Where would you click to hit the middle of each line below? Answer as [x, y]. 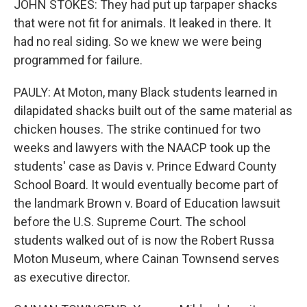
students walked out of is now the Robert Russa [144, 240]
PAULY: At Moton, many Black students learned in [146, 92]
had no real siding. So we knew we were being [138, 41]
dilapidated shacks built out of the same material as [153, 111]
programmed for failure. [78, 60]
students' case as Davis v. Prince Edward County [145, 166]
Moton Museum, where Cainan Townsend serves [147, 259]
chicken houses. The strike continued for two [137, 129]
